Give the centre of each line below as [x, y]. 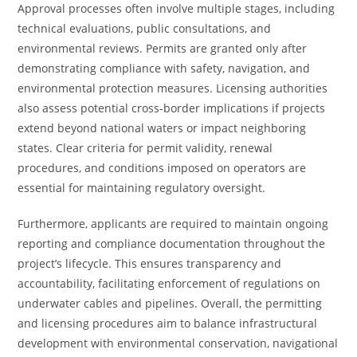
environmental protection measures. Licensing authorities [173, 88]
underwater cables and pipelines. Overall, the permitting [170, 303]
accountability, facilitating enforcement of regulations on [169, 283]
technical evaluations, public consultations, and [145, 28]
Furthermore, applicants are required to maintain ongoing [173, 224]
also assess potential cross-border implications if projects [172, 108]
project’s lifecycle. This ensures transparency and [150, 263]
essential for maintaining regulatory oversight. [142, 188]
